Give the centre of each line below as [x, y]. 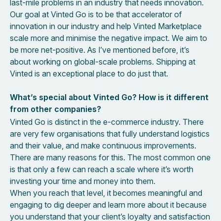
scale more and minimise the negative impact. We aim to [109, 38]
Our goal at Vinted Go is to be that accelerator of [96, 14]
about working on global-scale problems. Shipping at [103, 61]
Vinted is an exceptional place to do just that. [90, 73]
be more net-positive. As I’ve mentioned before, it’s [100, 50]
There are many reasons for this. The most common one [110, 157]
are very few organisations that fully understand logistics [110, 133]
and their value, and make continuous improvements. [103, 145]
